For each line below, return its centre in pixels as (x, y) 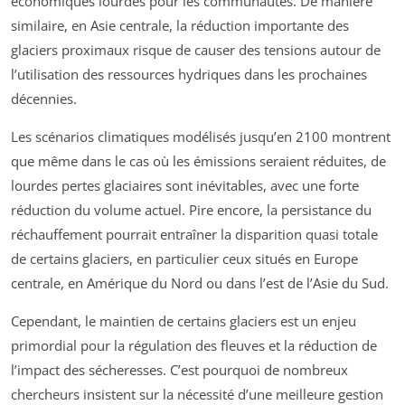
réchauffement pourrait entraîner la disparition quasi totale (194, 235)
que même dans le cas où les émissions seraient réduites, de (198, 161)
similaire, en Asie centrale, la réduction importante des (180, 26)
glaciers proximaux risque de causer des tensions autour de (196, 50)
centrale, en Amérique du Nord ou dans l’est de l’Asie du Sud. (200, 283)
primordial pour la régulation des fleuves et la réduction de (194, 346)
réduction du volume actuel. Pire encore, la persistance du (191, 210)
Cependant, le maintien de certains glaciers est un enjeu (184, 321)
